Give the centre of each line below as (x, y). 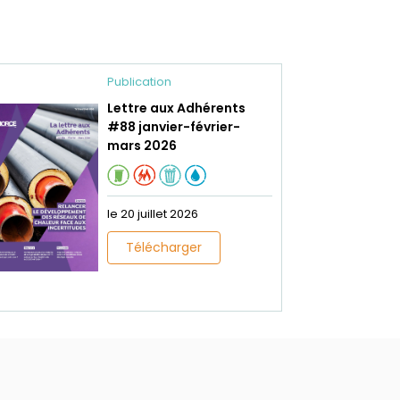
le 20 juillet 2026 (153, 214)
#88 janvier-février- (174, 127)
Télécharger (164, 248)
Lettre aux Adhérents (176, 108)
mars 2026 (142, 146)
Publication (139, 82)
